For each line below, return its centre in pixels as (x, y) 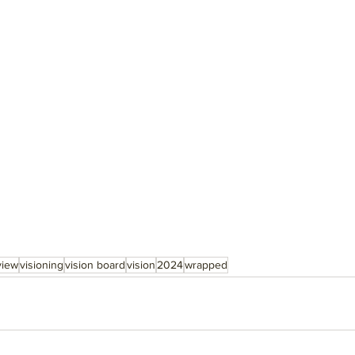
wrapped (206, 265)
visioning (42, 265)
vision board (95, 265)
